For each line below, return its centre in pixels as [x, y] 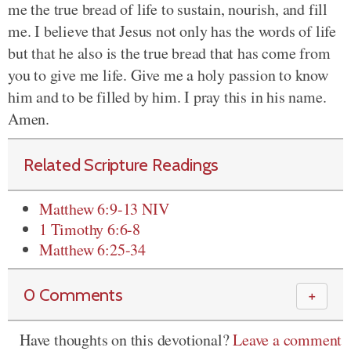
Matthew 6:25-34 [92, 250]
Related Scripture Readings [121, 165]
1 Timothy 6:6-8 [90, 229]
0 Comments [73, 295]
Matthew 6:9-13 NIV [104, 209]
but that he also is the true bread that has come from [169, 53]
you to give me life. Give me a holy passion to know [168, 75]
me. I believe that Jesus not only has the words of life [172, 31]
